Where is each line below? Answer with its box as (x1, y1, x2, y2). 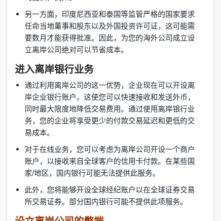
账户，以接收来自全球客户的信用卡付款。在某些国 (25, 156, 195, 166)
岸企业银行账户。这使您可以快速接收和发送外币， (25, 92, 195, 102)
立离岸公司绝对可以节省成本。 (25, 45, 133, 55)
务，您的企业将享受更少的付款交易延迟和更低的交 (25, 116, 195, 126)
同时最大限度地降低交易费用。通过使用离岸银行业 (25, 104, 195, 114)
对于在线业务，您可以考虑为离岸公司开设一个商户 (25, 145, 195, 154)
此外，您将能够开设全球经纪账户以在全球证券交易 (25, 185, 195, 195)
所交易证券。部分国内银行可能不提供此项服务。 (25, 197, 192, 207)
